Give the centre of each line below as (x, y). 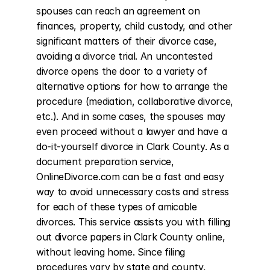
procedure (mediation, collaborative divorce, (135, 101)
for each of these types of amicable (117, 207)
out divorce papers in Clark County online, (131, 237)
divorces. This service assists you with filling (133, 222)
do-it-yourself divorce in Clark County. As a (133, 146)
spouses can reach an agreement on (118, 11)
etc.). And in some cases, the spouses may (131, 116)
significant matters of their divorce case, (127, 41)
